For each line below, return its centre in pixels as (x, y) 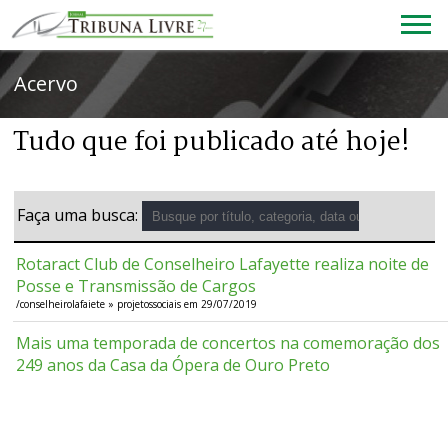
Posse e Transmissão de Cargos (136, 286)
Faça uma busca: (79, 214)
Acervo (46, 83)
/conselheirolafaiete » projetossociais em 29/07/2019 (137, 304)
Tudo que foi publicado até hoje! (212, 143)
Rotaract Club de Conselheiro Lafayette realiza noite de (223, 264)
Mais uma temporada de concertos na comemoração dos (228, 343)
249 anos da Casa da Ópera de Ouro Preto (173, 365)
